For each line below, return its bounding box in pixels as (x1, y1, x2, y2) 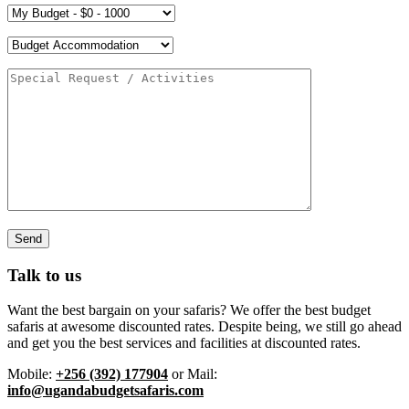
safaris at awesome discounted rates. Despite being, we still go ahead (7, 319, 402, 335)
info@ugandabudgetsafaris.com (7, 383, 204, 399)
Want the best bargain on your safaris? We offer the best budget (7, 302, 371, 319)
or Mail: (168, 366, 217, 383)
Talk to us (7, 265, 81, 285)
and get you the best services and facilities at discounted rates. (7, 335, 361, 351)
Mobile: (7, 366, 56, 383)
